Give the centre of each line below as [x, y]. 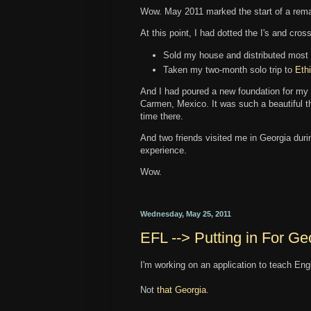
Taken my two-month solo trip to [229, 69]
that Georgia [182, 289]
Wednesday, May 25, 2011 [186, 213]
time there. [163, 117]
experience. [163, 151]
